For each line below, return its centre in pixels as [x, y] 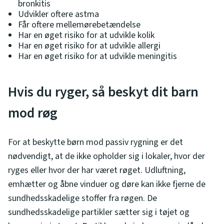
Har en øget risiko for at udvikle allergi [89, 45]
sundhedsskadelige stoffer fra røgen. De [82, 198]
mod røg [33, 113]
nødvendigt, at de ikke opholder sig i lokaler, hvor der [106, 156]
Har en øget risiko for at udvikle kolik [86, 35]
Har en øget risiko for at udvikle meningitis [97, 56]
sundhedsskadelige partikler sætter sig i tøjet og [99, 212]
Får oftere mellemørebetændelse [79, 24]
